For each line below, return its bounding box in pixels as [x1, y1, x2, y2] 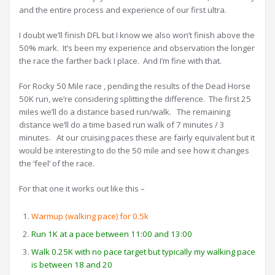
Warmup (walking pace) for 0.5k [31, 211, 149, 222]
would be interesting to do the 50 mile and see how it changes [19, 145, 249, 157]
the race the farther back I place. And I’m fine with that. [19, 55, 222, 67]
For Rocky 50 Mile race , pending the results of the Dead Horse [19, 80, 250, 92]
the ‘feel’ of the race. [19, 158, 95, 169]
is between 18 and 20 [31, 259, 112, 271]
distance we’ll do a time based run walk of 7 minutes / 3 [19, 119, 225, 131]
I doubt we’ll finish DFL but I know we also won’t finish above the [19, 29, 255, 41]
